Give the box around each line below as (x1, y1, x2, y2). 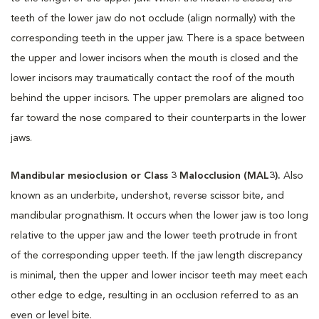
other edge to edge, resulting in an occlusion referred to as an (11, 290, 298, 300)
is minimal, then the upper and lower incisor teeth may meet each (11, 270, 308, 281)
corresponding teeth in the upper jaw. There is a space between (11, 33, 305, 43)
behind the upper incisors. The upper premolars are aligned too (11, 93, 304, 103)
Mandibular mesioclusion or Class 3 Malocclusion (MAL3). (11, 170, 281, 181)
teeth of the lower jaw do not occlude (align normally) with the (11, 13, 296, 23)
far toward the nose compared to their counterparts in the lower (11, 113, 306, 123)
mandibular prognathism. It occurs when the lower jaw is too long (11, 210, 308, 221)
